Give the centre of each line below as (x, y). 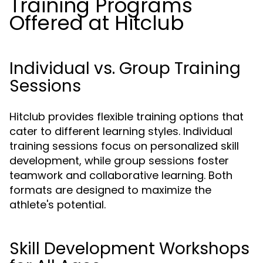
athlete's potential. (58, 205)
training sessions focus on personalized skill (124, 146)
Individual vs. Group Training (125, 68)
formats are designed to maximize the (110, 190)
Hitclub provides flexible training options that (127, 117)
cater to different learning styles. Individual (121, 131)
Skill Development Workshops (129, 249)
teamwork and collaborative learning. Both (121, 175)
